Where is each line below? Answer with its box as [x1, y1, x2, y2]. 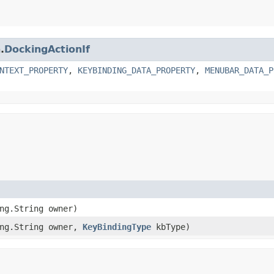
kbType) [151, 221, 190, 232]
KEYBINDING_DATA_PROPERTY [78, 65, 195, 75]
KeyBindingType [83, 221, 151, 232]
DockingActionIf [4, 43, 90, 55]
